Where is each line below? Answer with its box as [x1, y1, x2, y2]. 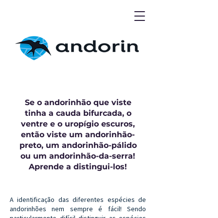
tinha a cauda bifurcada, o [24, 109, 131, 118]
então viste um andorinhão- [21, 130, 135, 139]
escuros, [99, 119, 135, 128]
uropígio [65, 119, 99, 128]
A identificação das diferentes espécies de [10, 195, 146, 204]
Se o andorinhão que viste [24, 98, 131, 107]
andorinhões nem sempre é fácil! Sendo [10, 204, 146, 213]
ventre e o [21, 119, 65, 128]
